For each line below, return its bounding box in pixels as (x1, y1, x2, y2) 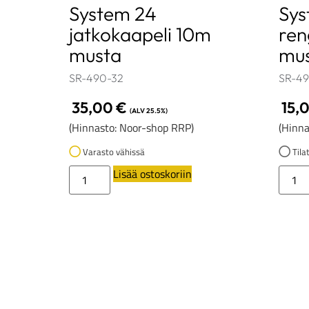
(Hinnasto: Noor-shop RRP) (69, 119, 194, 136)
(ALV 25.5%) (130, 106, 168, 115)
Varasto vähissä (81, 145, 145, 159)
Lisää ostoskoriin (113, 166, 192, 183)
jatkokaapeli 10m (69, 21, 211, 46)
